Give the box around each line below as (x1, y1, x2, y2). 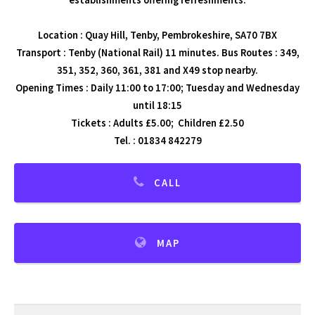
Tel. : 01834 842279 (113, 134, 202, 148)
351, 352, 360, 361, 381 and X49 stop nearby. (57, 64, 258, 77)
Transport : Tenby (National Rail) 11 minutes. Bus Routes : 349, (15, 46, 300, 60)
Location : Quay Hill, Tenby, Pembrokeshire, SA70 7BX (38, 29, 277, 42)
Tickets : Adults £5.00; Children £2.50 (71, 117, 244, 130)
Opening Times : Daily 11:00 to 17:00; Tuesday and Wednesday (15, 82, 300, 95)
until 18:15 (133, 99, 182, 112)
